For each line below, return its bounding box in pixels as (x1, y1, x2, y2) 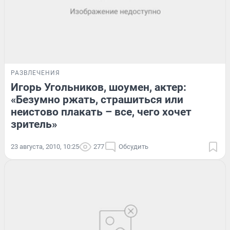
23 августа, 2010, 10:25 (11, 142, 79, 150)
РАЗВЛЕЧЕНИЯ (11, 69, 60, 76)
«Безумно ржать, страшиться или (11, 93, 183, 106)
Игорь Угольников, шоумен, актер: (11, 81, 186, 93)
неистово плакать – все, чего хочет (11, 105, 191, 118)
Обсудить (119, 142, 148, 150)
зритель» (11, 118, 57, 130)
